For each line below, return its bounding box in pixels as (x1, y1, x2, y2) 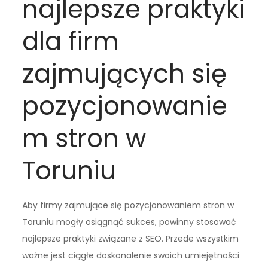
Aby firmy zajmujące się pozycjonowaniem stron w (22, 199, 234, 212)
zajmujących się (22, 56, 227, 92)
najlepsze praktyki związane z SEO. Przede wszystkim (22, 233, 239, 245)
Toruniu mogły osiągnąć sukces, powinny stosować (22, 216, 237, 229)
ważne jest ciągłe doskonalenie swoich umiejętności (22, 249, 240, 262)
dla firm (22, 24, 120, 60)
